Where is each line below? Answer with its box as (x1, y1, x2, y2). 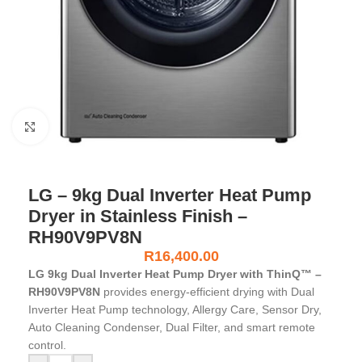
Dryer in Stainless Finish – (28, 206, 247, 226)
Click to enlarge (48, 120, 127, 133)
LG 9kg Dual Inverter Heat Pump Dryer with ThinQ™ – (28, 267, 322, 280)
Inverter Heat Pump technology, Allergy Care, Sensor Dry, (28, 303, 322, 316)
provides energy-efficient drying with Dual (100, 285, 314, 298)
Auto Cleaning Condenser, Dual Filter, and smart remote (28, 321, 315, 334)
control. (28, 339, 66, 351)
